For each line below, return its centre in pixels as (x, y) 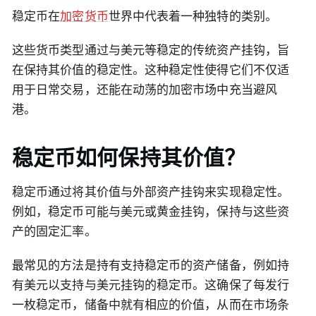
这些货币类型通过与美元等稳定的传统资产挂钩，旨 (151, 50)
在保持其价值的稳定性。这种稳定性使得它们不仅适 (151, 70)
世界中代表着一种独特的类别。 (193, 17)
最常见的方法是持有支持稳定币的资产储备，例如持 (151, 266)
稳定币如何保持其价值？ (129, 158)
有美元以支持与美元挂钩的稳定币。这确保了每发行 (151, 285)
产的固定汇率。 (54, 232)
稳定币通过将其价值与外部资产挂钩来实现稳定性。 (151, 192)
